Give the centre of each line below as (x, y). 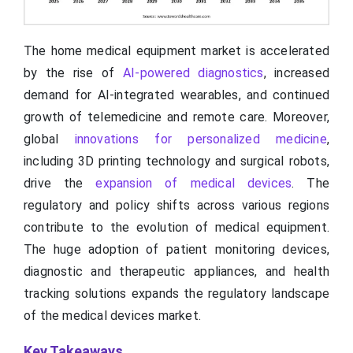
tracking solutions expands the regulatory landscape (176, 294)
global (49, 139)
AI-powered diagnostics (193, 73)
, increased (297, 73)
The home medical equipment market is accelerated (176, 51)
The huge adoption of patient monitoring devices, (176, 250)
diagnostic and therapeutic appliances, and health (176, 272)
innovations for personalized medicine (201, 139)
